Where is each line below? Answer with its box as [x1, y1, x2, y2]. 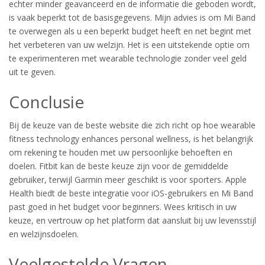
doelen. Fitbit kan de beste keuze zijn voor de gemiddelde [9, 160, 228, 172]
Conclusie [9, 90, 84, 113]
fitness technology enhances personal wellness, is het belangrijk [9, 133, 253, 144]
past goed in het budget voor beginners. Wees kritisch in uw [9, 201, 237, 212]
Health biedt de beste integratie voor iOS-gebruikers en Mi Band [9, 188, 253, 199]
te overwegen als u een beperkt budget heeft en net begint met [9, 25, 251, 37]
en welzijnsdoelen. [9, 228, 79, 240]
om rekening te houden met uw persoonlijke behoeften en [9, 147, 232, 158]
